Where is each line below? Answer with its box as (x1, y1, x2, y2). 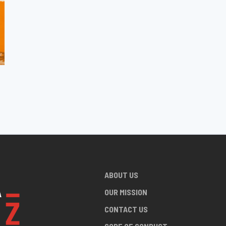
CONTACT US (104, 204, 148, 214)
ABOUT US (104, 169, 138, 180)
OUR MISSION (104, 187, 147, 197)
